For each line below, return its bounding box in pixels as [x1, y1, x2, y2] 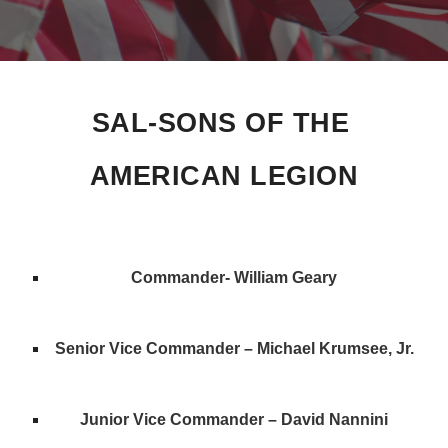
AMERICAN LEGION [89, 161, 359, 191]
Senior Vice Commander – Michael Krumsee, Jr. [54, 339, 414, 357]
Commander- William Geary [131, 268, 337, 286]
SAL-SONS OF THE [91, 108, 349, 138]
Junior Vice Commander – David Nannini [80, 410, 388, 428]
